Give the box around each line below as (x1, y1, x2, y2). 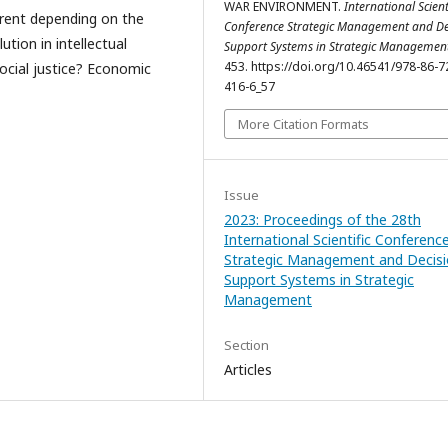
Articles (224, 359, 272, 379)
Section (224, 335, 269, 354)
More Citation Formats (238, 114, 369, 133)
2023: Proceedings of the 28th (224, 209, 421, 229)
